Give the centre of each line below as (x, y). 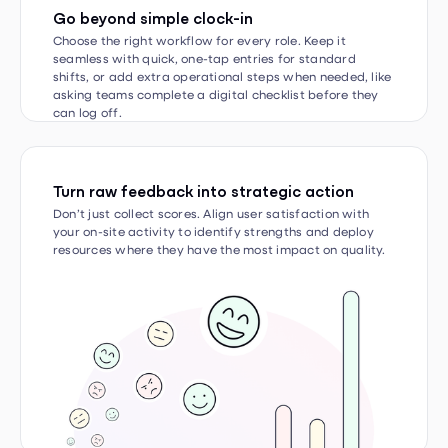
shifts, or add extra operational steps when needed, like (222, 40)
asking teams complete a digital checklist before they (216, 58)
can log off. (87, 76)
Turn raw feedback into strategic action (203, 154)
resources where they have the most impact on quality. (219, 213)
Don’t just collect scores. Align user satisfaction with (211, 177)
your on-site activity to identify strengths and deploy (213, 195)
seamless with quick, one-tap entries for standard (204, 22)
